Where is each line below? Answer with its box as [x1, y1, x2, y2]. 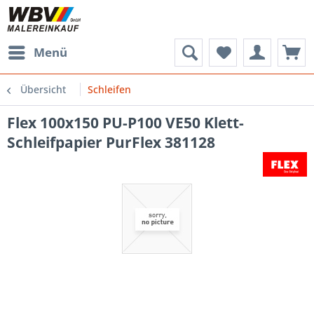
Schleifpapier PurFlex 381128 [7, 132, 215, 152]
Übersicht [20, 83, 66, 96]
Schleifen [88, 83, 131, 96]
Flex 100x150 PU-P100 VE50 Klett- [7, 113, 244, 132]
